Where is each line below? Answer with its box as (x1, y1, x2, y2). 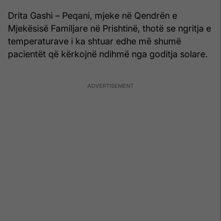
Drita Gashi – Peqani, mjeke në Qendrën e (8, 10, 177, 21)
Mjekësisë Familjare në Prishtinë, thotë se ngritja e (8, 23, 211, 34)
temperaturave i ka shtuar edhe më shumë (8, 36, 181, 46)
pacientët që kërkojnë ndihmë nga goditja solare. (8, 48, 208, 59)
